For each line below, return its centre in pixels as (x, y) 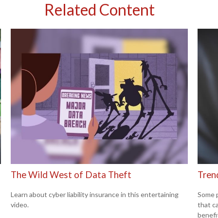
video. (20, 204)
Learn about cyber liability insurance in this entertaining (95, 194)
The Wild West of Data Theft (71, 175)
